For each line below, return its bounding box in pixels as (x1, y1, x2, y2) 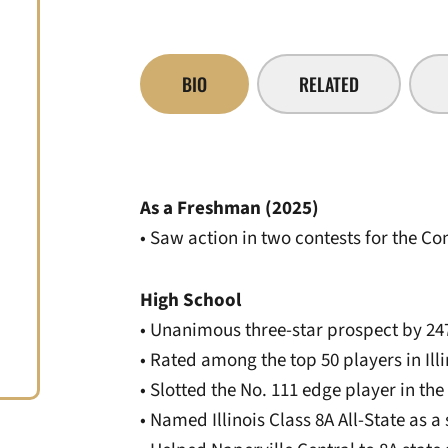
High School (140, 287, 241, 314)
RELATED (299, 70, 359, 97)
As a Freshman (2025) (140, 195, 319, 222)
